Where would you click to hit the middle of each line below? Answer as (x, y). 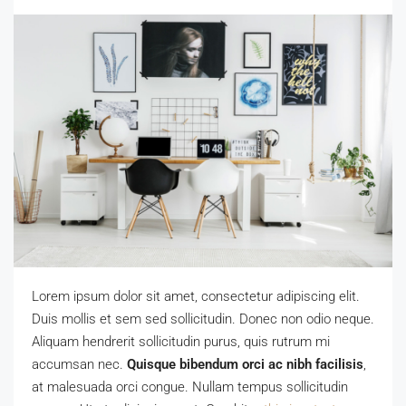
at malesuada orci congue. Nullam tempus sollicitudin (190, 387)
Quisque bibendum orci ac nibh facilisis (245, 364)
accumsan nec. (79, 364)
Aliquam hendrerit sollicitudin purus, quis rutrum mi (181, 341)
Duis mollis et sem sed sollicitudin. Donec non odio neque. (203, 319)
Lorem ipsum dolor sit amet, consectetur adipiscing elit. (196, 296)
